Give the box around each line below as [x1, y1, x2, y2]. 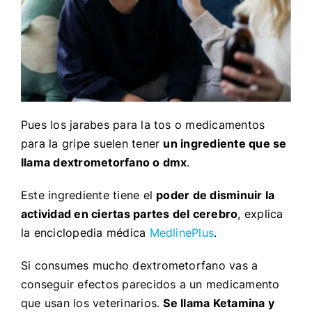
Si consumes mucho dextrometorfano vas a [20, 258, 258, 272]
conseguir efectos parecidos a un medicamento [20, 276, 280, 291]
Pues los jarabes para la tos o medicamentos [20, 117, 265, 132]
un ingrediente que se [163, 136, 287, 150]
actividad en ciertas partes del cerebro [20, 206, 238, 221]
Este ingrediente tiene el [20, 187, 157, 202]
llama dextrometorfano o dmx [20, 155, 187, 169]
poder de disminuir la [156, 187, 275, 202]
